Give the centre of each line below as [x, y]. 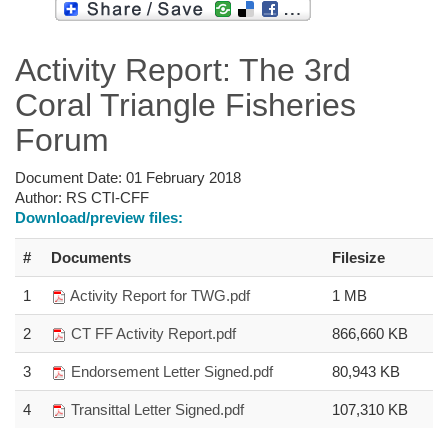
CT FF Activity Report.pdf [153, 333]
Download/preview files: [99, 217]
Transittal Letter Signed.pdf [157, 409]
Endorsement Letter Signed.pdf [172, 371]
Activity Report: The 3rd [183, 69]
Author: [40, 197]
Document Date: [70, 177]
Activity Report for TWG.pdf [160, 295]
